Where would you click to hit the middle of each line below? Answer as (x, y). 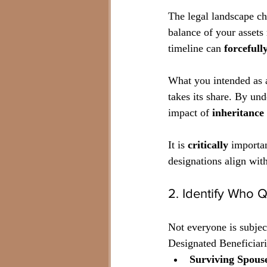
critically (208, 145)
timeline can (196, 49)
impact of (190, 113)
